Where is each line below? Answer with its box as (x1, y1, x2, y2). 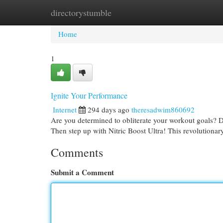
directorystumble (51, 6, 111, 18)
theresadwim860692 (131, 105, 195, 114)
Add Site (169, 7, 196, 17)
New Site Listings (100, 7, 154, 17)
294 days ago (88, 105, 129, 114)
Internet (53, 105, 77, 114)
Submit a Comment (51, 167, 114, 178)
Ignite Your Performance (51, 90, 127, 101)
